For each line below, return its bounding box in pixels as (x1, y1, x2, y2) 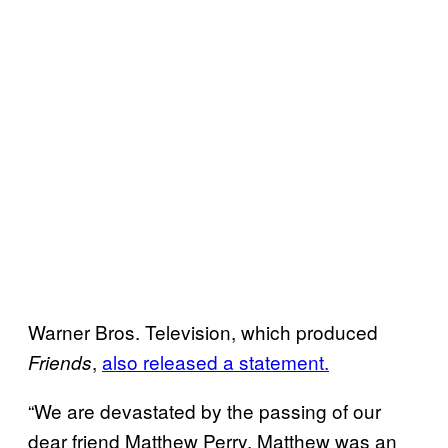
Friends (28, 348, 92, 375)
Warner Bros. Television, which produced (28, 317, 378, 345)
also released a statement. (102, 347, 329, 375)
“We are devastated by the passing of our (28, 396, 381, 424)
